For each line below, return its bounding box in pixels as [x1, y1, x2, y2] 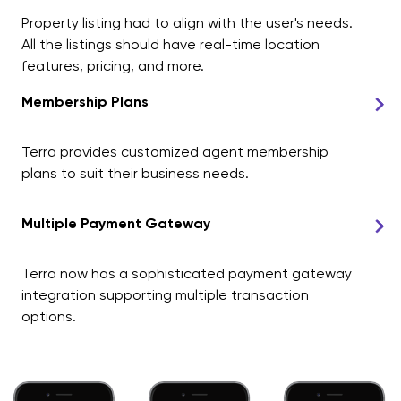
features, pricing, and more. [21, 56, 204, 74]
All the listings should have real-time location [21, 35, 320, 53]
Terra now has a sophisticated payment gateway [21, 264, 352, 282]
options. [21, 307, 76, 325]
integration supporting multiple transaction [21, 286, 309, 303]
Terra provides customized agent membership [21, 142, 328, 160]
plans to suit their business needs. [21, 164, 249, 182]
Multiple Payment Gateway [21, 214, 210, 232]
